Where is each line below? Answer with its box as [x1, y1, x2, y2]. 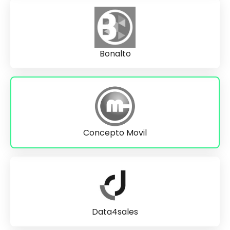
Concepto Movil [83, 127, 147, 139]
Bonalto [99, 48, 131, 60]
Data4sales [92, 206, 138, 218]
